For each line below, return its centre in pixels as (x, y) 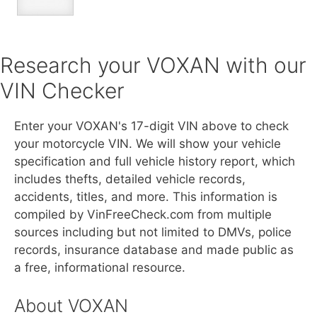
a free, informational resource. (100, 268)
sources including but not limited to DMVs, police (153, 232)
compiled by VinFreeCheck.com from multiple (143, 215)
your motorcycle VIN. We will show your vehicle (148, 144)
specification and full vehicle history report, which (155, 162)
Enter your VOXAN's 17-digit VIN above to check (151, 126)
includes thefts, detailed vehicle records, (130, 179)
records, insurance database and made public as (154, 250)
